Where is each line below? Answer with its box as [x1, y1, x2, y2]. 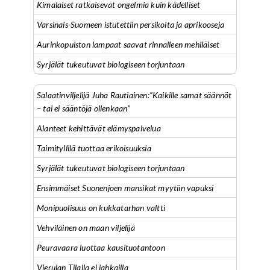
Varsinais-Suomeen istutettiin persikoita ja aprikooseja [37, 19, 224, 30]
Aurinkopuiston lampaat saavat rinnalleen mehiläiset [37, 39, 220, 49]
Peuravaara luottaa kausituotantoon [37, 242, 165, 253]
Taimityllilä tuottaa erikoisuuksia [37, 143, 151, 153]
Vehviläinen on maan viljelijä [37, 222, 135, 233]
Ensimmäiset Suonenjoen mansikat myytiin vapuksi [37, 183, 214, 193]
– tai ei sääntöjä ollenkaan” [37, 103, 131, 113]
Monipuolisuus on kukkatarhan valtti [37, 202, 165, 213]
